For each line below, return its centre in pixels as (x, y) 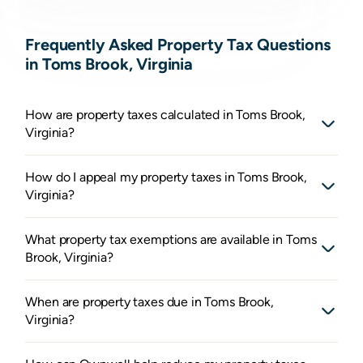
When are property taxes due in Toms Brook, (149, 302)
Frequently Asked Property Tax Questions (178, 45)
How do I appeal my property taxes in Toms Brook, (166, 177)
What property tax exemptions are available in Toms (171, 240)
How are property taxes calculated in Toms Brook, (165, 115)
